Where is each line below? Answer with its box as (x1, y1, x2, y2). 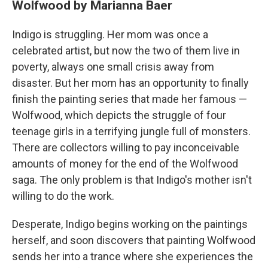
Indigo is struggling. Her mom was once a (12, 28, 208, 41)
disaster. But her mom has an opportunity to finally (12, 77, 249, 90)
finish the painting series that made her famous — (12, 93, 247, 106)
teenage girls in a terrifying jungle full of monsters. (12, 125, 251, 138)
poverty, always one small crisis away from (12, 60, 214, 74)
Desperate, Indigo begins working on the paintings (12, 218, 248, 231)
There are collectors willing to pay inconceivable (12, 141, 239, 154)
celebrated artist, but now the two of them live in (12, 44, 240, 57)
